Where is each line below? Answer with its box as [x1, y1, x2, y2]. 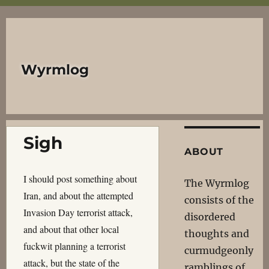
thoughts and [184, 228, 250, 240]
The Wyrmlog [184, 177, 250, 189]
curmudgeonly [184, 244, 254, 256]
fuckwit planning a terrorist [23, 240, 125, 252]
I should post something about [23, 172, 137, 185]
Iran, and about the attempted [23, 189, 133, 202]
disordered [184, 211, 236, 223]
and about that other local [23, 223, 119, 235]
